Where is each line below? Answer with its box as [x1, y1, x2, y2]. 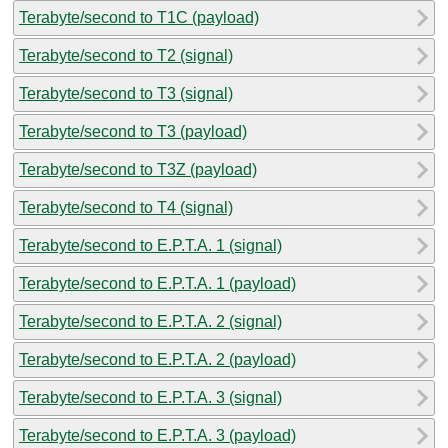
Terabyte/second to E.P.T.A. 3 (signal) [19, 388, 282, 406]
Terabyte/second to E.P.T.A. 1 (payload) [19, 274, 296, 292]
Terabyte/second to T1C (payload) [19, 8, 259, 26]
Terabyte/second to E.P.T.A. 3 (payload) [19, 426, 296, 444]
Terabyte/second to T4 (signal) [19, 198, 233, 216]
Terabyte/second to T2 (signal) [19, 46, 233, 64]
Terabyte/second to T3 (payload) [19, 122, 247, 140]
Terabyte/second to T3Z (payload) [19, 160, 257, 178]
